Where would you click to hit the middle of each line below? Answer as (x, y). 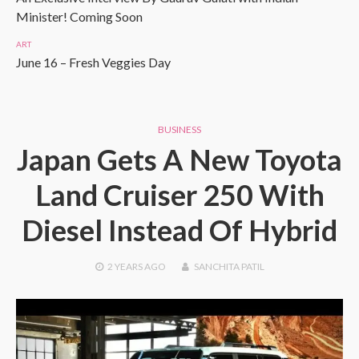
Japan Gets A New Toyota (179, 159)
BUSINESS (179, 129)
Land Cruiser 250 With (179, 195)
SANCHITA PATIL (229, 266)
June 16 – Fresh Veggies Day (93, 62)
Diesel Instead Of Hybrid (179, 230)
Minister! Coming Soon (79, 16)
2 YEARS (125, 266)
